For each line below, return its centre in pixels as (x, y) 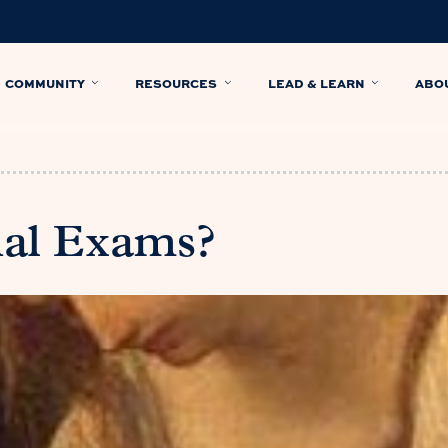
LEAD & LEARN (316, 82)
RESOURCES (176, 82)
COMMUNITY (44, 82)
